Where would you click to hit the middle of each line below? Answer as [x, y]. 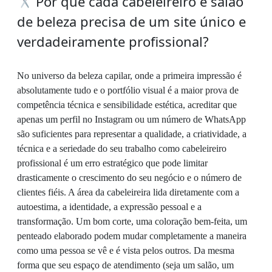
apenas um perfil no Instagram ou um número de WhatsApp [131, 120]
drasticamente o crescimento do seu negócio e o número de [129, 178]
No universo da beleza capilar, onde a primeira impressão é [129, 76]
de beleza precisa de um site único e [131, 22]
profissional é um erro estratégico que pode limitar [112, 163]
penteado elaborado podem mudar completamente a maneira [132, 236]
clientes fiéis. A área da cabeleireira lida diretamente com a [128, 192]
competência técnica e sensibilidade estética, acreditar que [127, 105]
